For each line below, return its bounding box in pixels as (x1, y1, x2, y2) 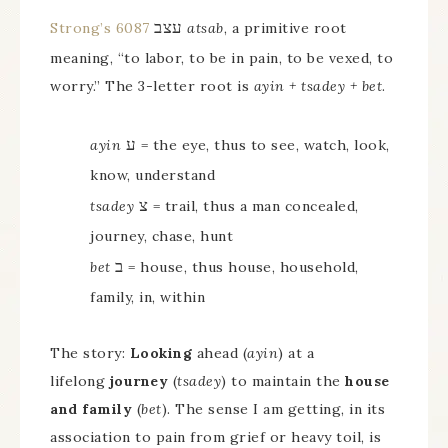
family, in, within (90, 288, 205, 306)
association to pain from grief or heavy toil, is (50, 428, 381, 446)
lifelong (50, 372, 110, 390)
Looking (129, 344, 192, 362)
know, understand (90, 166, 215, 184)
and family (50, 400, 132, 418)
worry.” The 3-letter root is (50, 77, 254, 95)
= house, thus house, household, (123, 258, 359, 276)
